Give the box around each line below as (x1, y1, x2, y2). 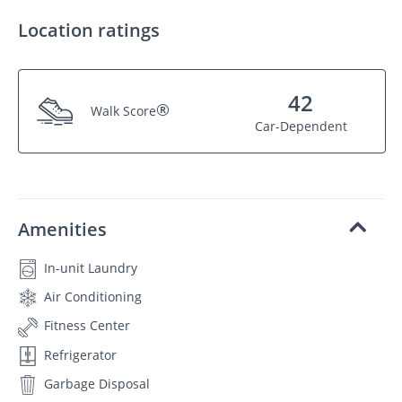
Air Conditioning (40, 288, 142, 306)
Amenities (18, 216, 107, 241)
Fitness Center (40, 317, 130, 335)
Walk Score (91, 102, 156, 120)
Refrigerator (40, 345, 117, 363)
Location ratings (18, 17, 160, 42)
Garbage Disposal (40, 374, 150, 392)
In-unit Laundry (40, 258, 137, 276)
